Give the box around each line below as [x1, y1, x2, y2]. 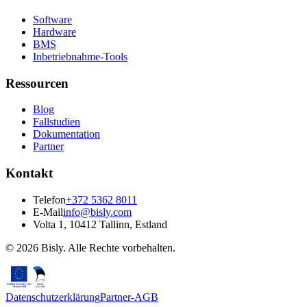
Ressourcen [5, 75, 69, 90]
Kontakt [5, 166, 53, 181]
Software [33, 13, 72, 25]
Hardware [33, 25, 76, 38]
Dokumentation [33, 128, 100, 140]
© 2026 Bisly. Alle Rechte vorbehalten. [5, 241, 175, 254]
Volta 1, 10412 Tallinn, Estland [33, 218, 167, 230]
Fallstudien [33, 116, 80, 128]
